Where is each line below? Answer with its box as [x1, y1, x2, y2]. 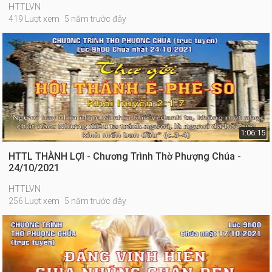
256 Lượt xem [8, 196, 60, 206]
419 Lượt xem [8, 14, 60, 24]
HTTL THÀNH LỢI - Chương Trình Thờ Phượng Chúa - [8, 151, 242, 162]
